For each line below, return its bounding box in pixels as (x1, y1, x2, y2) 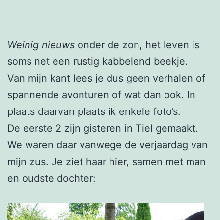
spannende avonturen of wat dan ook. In (7, 88, 195, 101)
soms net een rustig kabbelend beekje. (7, 55, 188, 67)
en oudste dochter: (7, 172, 96, 184)
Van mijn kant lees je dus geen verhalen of (7, 72, 205, 84)
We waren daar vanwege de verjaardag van (7, 138, 208, 151)
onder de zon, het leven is (75, 38, 199, 51)
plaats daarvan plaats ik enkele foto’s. (7, 105, 181, 117)
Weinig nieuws (7, 38, 75, 51)
